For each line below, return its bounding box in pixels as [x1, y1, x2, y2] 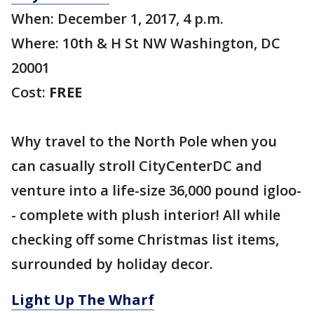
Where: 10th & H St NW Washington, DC [11, 34, 280, 53]
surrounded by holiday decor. [11, 254, 213, 273]
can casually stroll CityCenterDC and [11, 156, 262, 175]
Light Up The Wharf [11, 290, 154, 309]
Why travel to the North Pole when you [11, 132, 277, 151]
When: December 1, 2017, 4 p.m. [11, 9, 224, 28]
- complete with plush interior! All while [11, 205, 280, 224]
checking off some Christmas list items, [11, 230, 279, 249]
